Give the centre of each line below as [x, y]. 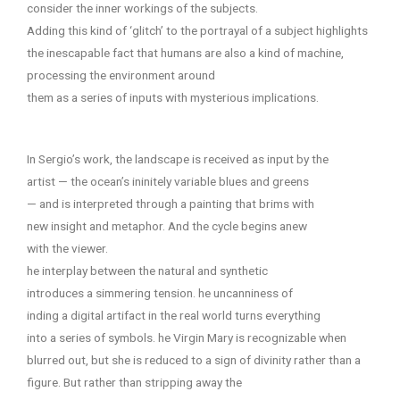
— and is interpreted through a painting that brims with [171, 203]
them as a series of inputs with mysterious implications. [173, 97]
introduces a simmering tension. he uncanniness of [160, 292]
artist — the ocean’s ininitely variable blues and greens [168, 181]
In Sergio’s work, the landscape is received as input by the [178, 158]
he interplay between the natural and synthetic [147, 270]
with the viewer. [67, 248]
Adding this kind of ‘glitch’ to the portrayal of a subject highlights [197, 30]
